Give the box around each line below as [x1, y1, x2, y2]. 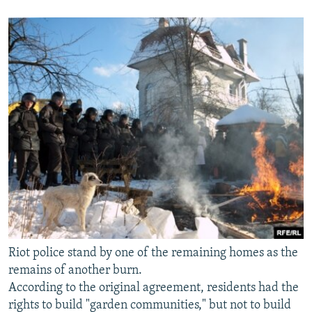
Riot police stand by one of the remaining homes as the [8, 246, 298, 260]
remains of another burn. [8, 263, 142, 277]
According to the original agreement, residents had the [8, 281, 299, 295]
